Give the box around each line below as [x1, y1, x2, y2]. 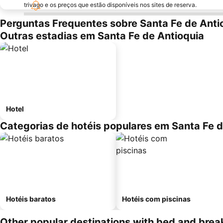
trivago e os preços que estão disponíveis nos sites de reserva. [24, 1, 197, 8]
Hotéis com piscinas [122, 195, 191, 203]
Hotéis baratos [6, 195, 56, 203]
